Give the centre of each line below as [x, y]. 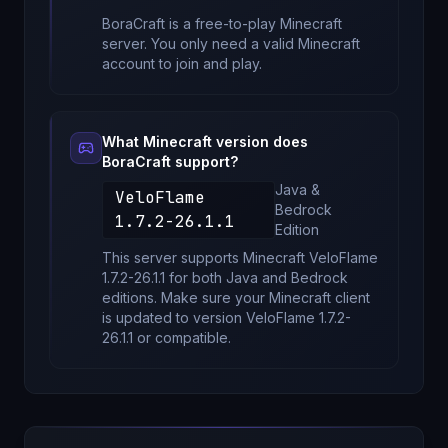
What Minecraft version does [205, 141]
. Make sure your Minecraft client [262, 297]
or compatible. [182, 337]
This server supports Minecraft [205, 257]
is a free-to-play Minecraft [253, 23]
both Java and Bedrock [270, 277]
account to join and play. [182, 63]
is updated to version [174, 317]
